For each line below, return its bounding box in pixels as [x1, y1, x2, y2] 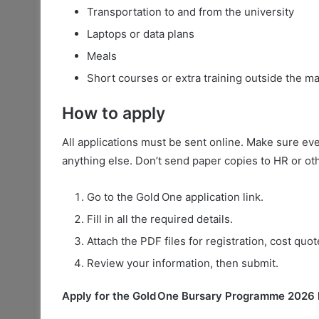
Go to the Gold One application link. [87, 189, 263, 204]
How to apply [62, 103, 165, 124]
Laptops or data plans [87, 27, 194, 41]
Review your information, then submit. [87, 256, 278, 270]
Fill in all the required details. [87, 211, 233, 226]
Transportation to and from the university [87, 5, 294, 19]
